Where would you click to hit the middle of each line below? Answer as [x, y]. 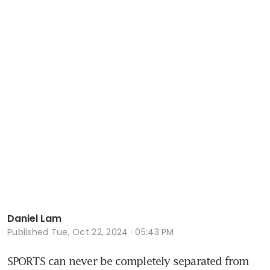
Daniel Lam [34, 218]
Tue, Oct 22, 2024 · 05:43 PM [112, 232]
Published [29, 232]
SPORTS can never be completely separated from [128, 261]
